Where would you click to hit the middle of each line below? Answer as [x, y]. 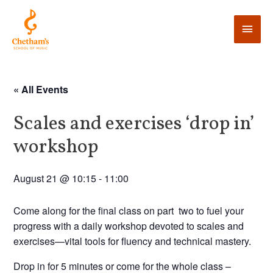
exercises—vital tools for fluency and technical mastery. [133, 241]
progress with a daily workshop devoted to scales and [129, 225]
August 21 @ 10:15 [55, 178]
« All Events [41, 89]
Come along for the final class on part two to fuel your [129, 210]
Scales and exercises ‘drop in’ [134, 124]
